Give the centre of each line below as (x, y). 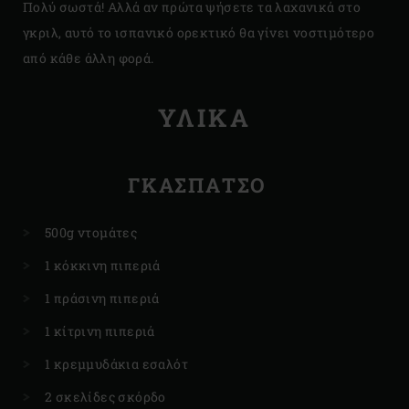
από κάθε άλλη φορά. (89, 58)
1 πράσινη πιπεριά (102, 299)
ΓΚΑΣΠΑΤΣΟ (197, 185)
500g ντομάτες (91, 233)
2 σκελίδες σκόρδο (105, 397)
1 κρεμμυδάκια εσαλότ (116, 364)
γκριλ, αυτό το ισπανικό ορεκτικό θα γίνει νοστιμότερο (199, 33)
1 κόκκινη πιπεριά (103, 266)
